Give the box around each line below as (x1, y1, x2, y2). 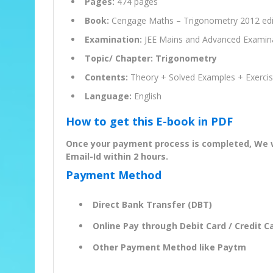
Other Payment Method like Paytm (93, 241, 246, 253)
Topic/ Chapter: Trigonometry (85, 52, 217, 65)
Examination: (85, 34, 142, 46)
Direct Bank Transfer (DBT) (93, 199, 212, 211)
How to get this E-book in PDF (66, 114, 233, 129)
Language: (85, 90, 132, 102)
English (132, 90, 161, 102)
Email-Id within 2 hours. (66, 151, 168, 163)
